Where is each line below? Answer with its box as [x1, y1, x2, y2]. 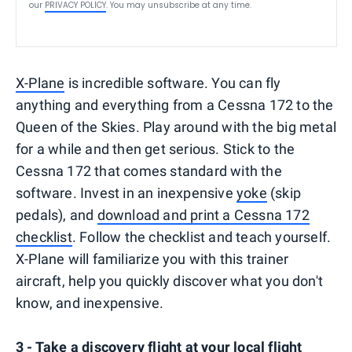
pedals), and [16, 207, 97, 223]
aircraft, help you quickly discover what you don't [16, 273, 324, 289]
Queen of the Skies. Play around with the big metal [16, 119, 337, 135]
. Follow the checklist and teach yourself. [71, 229, 332, 245]
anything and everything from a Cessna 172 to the [16, 97, 334, 113]
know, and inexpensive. [16, 295, 164, 311]
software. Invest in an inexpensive [16, 185, 236, 201]
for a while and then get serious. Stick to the [16, 141, 295, 157]
